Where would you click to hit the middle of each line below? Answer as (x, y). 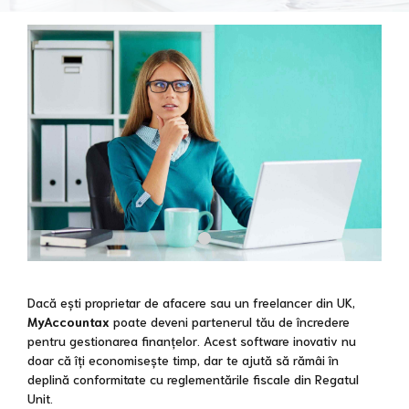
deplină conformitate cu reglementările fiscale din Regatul (193, 378)
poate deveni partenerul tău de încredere (230, 321)
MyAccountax (68, 321)
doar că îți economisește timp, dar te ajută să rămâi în (183, 359)
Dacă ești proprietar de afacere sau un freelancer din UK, (191, 302)
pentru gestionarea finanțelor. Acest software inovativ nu (192, 340)
